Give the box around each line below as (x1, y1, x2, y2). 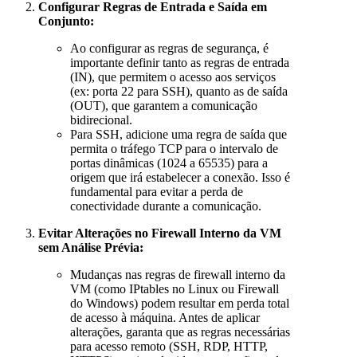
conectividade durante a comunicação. (70, 198, 261, 213)
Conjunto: (38, 14, 94, 28)
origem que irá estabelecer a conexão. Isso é (70, 170, 290, 184)
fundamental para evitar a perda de (70, 184, 243, 198)
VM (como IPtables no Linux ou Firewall (70, 281, 279, 296)
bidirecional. (70, 112, 132, 127)
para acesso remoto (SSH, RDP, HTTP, (70, 339, 268, 353)
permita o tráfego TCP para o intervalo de (70, 141, 278, 155)
